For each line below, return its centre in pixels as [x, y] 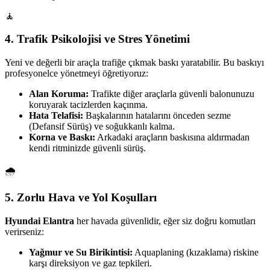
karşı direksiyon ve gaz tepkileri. [90, 263]
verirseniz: [24, 231]
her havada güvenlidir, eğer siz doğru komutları [165, 221]
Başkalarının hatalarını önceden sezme [157, 116]
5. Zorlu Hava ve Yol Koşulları [81, 197]
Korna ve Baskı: [62, 137]
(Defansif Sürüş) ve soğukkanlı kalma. [102, 127]
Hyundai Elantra [39, 221]
